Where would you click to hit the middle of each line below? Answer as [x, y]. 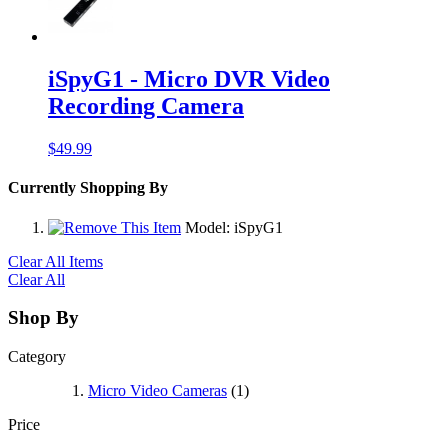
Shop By [43, 318]
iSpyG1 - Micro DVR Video [189, 79]
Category [37, 357]
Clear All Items [55, 261]
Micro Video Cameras [157, 391]
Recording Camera [146, 106]
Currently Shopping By [88, 188]
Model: [209, 227]
